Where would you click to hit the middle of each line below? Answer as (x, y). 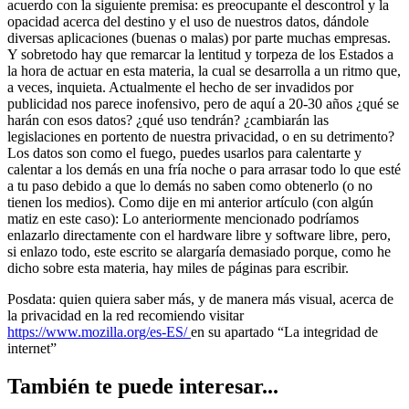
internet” (32, 348)
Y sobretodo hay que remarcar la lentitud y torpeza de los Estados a (200, 54)
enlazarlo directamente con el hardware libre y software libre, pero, (199, 235)
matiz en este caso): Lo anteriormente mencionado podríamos (183, 218)
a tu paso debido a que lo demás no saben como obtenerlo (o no (190, 185)
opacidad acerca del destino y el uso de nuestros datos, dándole (188, 21)
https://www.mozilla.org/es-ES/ (99, 331)
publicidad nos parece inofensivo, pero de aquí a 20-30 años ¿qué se (203, 103)
